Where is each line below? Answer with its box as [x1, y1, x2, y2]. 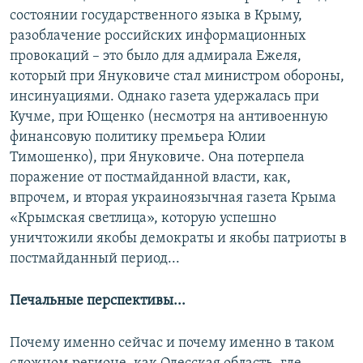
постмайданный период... [10, 251, 180, 267]
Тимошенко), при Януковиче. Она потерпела [10, 150, 305, 166]
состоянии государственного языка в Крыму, [10, 8, 302, 24]
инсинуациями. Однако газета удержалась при [10, 89, 319, 105]
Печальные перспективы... [10, 293, 186, 310]
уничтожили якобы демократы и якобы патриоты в [10, 231, 347, 247]
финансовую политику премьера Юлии [10, 130, 266, 146]
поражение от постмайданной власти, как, [10, 170, 291, 186]
